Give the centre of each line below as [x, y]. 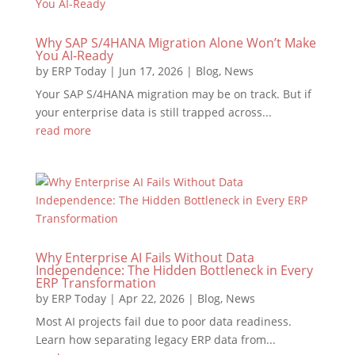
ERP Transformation [95, 283]
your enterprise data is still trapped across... [153, 112]
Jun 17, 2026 [151, 71]
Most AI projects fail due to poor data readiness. [163, 321]
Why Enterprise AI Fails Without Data [145, 258]
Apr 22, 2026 [151, 298]
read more [63, 130]
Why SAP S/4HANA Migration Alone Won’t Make [176, 43]
